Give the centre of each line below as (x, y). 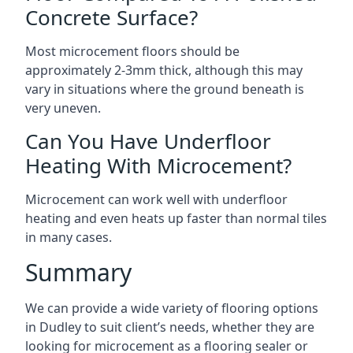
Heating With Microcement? (158, 165)
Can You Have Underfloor (148, 141)
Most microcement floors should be (132, 51)
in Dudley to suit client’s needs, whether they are (170, 327)
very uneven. (63, 108)
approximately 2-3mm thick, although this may (164, 70)
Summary (78, 272)
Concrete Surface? (111, 17)
